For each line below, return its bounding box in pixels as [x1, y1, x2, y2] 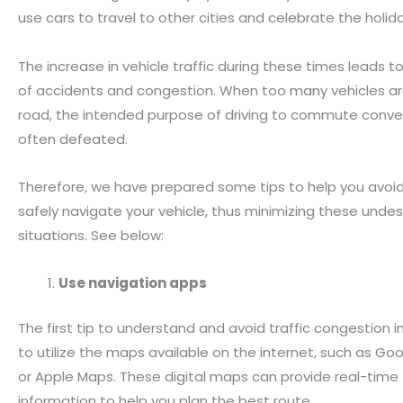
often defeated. [18, 129, 128, 148]
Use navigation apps [58, 273, 207, 293]
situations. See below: [18, 225, 164, 245]
